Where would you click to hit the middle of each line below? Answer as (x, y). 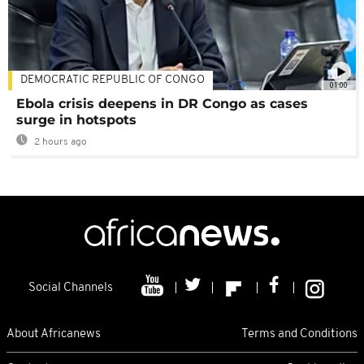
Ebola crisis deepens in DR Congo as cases (162, 104)
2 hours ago (59, 143)
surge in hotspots (76, 120)
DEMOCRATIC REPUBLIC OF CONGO (113, 80)
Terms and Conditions (299, 334)
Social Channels (71, 288)
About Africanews (54, 334)
